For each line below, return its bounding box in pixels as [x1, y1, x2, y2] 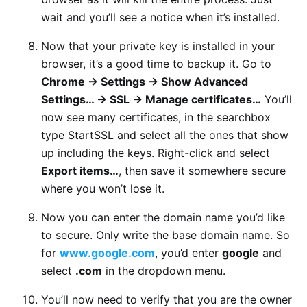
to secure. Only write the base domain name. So [41, 228, 290, 242]
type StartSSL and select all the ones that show [41, 127, 288, 142]
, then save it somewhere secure [119, 163, 286, 177]
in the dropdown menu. [102, 263, 225, 278]
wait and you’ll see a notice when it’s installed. [41, 10, 280, 24]
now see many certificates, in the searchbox [41, 110, 271, 124]
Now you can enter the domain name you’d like [41, 210, 285, 224]
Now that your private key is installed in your [41, 38, 275, 53]
